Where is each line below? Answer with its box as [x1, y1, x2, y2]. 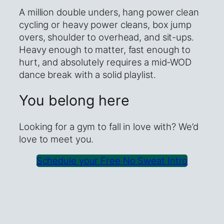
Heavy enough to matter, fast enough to [19, 43, 191, 55]
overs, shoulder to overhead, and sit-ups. [19, 31, 194, 42]
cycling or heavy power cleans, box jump [19, 18, 192, 30]
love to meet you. [19, 133, 94, 144]
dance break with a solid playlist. [19, 68, 156, 80]
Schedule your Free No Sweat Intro [36, 155, 188, 166]
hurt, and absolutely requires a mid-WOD [19, 56, 192, 67]
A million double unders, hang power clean [19, 6, 199, 17]
